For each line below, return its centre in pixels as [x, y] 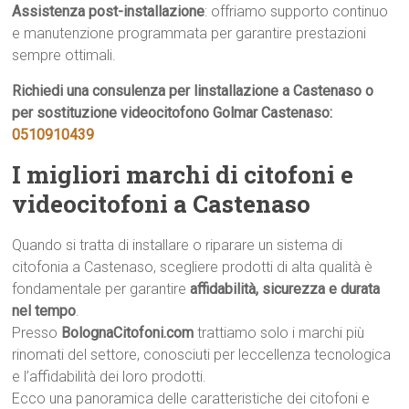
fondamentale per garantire [101, 289]
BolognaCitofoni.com [128, 333]
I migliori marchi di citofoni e [183, 174]
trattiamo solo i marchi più [279, 333]
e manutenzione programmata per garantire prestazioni [189, 33]
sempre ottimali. [64, 55]
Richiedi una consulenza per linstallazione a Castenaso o [193, 91]
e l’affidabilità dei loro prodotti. [110, 377]
